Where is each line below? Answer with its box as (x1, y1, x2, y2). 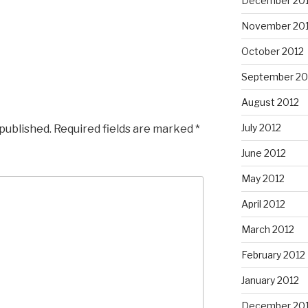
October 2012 (241, 45, 304, 58)
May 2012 (241, 173, 285, 185)
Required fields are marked (54, 122, 195, 135)
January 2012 (241, 274, 299, 287)
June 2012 (241, 147, 286, 159)
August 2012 (241, 96, 299, 109)
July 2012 (241, 122, 281, 134)
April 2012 (241, 198, 285, 210)
